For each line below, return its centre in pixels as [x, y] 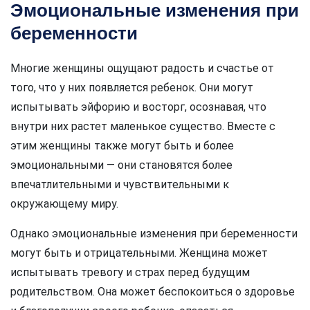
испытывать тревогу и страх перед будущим [130, 273]
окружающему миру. [64, 204]
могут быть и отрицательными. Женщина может [139, 253]
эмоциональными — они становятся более [121, 165]
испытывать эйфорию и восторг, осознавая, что [138, 107]
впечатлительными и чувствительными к [120, 185]
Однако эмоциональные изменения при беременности [154, 234]
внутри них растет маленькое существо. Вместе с [143, 127]
